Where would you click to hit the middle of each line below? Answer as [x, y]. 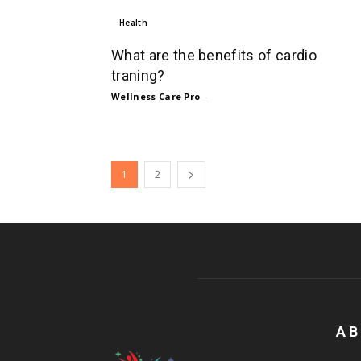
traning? [138, 75]
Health [133, 22]
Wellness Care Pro [156, 96]
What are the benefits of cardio [214, 55]
